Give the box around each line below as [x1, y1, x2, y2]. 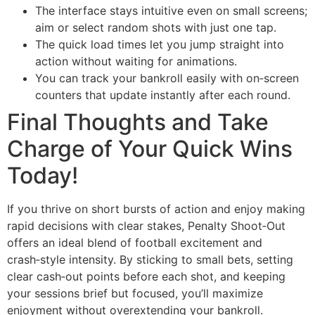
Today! [7, 161, 78, 189]
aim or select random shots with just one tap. [35, 20, 276, 34]
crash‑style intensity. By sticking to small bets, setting [7, 252, 293, 266]
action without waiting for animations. [35, 53, 237, 68]
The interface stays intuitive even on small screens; [35, 3, 307, 18]
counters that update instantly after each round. [35, 87, 290, 102]
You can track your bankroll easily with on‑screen [35, 70, 299, 85]
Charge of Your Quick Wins [7, 134, 292, 162]
